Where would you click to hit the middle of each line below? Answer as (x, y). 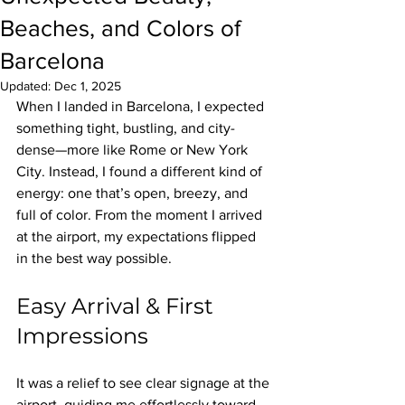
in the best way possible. (94, 258)
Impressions (82, 336)
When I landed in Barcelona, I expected (142, 106)
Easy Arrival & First (118, 306)
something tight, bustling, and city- (126, 128)
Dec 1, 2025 (88, 86)
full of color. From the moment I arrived (141, 215)
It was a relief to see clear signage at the (145, 383)
